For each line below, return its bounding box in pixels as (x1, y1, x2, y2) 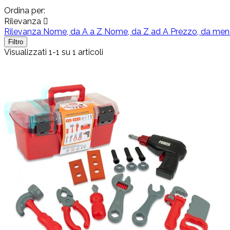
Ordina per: (4, 5, 45, 15)
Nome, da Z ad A (104, 26, 170, 36)
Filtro (8, 37, 23, 46)
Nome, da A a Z (43, 26, 104, 36)
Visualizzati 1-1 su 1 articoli (4, 47, 103, 57)
